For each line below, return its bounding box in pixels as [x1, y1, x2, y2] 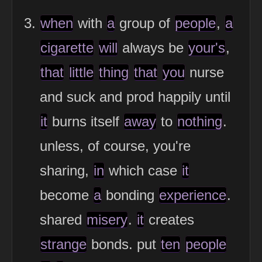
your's [188, 39, 225, 56]
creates [144, 211, 194, 227]
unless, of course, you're [40, 137, 191, 154]
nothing [177, 113, 222, 129]
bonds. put [87, 236, 160, 252]
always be [118, 39, 188, 56]
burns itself [48, 113, 123, 129]
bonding [102, 187, 158, 203]
